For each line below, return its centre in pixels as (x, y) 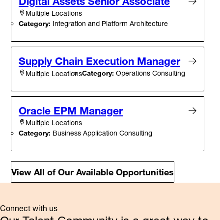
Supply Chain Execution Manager (99, 61)
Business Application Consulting (101, 133)
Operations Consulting (150, 73)
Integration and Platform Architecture (109, 24)
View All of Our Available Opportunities (93, 172)
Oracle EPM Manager (71, 111)
